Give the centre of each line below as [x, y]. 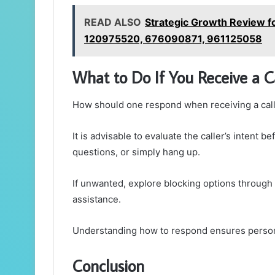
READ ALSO [113, 22]
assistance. [97, 199]
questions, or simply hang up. [136, 152]
